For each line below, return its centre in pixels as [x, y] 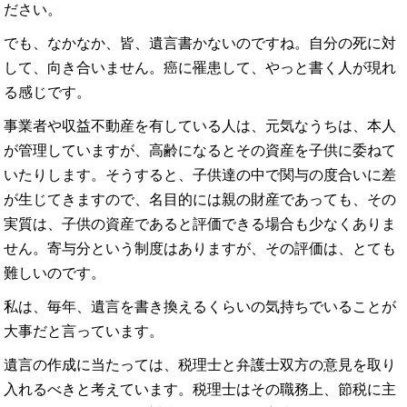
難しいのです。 [55, 273]
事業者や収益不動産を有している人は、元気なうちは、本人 [200, 126]
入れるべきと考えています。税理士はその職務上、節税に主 [200, 389]
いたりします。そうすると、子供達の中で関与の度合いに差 [200, 175]
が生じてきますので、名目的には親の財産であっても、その [200, 199]
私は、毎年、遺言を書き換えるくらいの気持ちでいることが [200, 307]
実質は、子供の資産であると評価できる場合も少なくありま [200, 224]
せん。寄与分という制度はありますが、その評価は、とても [200, 248]
